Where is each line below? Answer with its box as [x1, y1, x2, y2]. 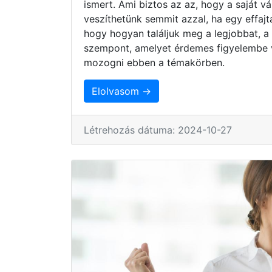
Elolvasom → [92, 84, 151, 97]
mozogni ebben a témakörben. [84, 56, 225, 69]
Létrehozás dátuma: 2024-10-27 [84, 123, 232, 136]
